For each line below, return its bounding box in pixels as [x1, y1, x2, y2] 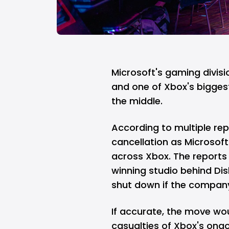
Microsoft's [111, 66, 163, 79]
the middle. [111, 95, 163, 107]
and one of [111, 80, 164, 93]
